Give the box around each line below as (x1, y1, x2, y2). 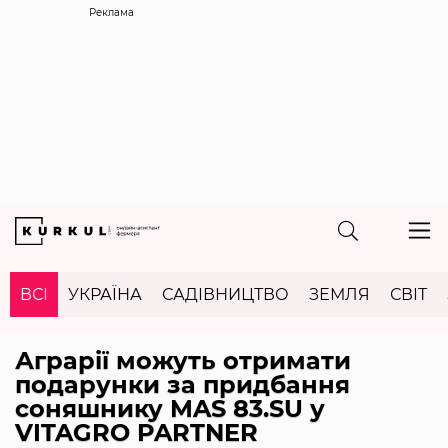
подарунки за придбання (15, 369, 350, 399)
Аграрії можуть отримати (15, 345, 351, 375)
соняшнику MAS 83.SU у (15, 393, 325, 423)
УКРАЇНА (68, 284, 142, 304)
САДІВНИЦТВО (162, 284, 289, 304)
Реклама (89, 6, 134, 19)
